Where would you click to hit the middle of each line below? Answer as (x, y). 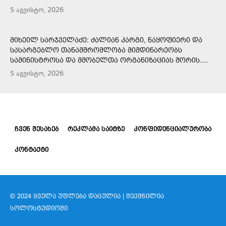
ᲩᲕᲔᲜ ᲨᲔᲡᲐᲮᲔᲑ (37, 129)
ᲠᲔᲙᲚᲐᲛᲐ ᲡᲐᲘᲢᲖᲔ (96, 129)
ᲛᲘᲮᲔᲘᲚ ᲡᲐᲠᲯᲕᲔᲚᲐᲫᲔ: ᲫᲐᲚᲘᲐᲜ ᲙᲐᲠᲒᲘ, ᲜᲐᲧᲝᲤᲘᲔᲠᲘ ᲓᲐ (106, 40)
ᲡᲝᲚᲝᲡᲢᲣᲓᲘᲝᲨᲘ (39, 208)
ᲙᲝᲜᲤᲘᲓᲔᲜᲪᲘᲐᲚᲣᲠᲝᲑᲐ (173, 129)
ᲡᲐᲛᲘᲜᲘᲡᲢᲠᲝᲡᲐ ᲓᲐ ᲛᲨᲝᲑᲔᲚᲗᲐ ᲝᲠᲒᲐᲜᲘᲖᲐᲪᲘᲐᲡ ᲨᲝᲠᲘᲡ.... (109, 60)
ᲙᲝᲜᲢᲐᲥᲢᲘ (32, 150)
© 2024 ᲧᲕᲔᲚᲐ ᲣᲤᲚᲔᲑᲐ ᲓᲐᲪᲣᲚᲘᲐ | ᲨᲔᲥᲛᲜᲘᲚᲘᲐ (87, 196)
